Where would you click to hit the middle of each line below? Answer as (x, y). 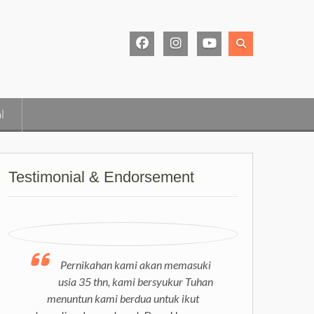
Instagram (199, 65)
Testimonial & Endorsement (101, 177)
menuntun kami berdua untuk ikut (123, 298)
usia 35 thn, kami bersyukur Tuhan (135, 281)
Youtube (227, 65)
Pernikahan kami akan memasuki (135, 265)
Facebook (163, 65)
